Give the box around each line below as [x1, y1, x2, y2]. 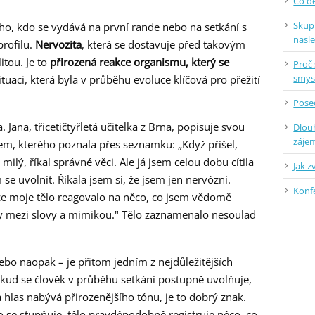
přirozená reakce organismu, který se [50, 55, 229, 70]
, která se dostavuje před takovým [82, 37, 245, 52]
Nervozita [35, 37, 82, 52]
